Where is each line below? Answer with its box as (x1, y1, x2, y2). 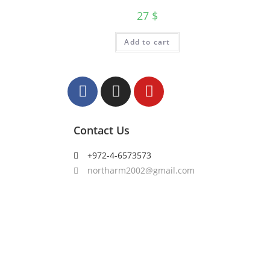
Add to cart (124, 36, 171, 47)
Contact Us (74, 122, 130, 137)
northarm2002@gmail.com (87, 164, 195, 176)
